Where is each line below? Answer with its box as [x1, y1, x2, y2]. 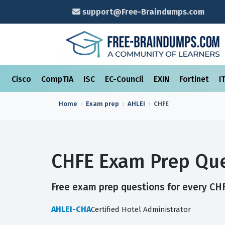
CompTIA [41, 74, 75, 84]
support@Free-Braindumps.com [80, 7, 204, 17]
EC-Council [105, 74, 146, 84]
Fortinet [179, 74, 211, 84]
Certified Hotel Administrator [91, 205, 191, 214]
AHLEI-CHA [51, 204, 91, 214]
